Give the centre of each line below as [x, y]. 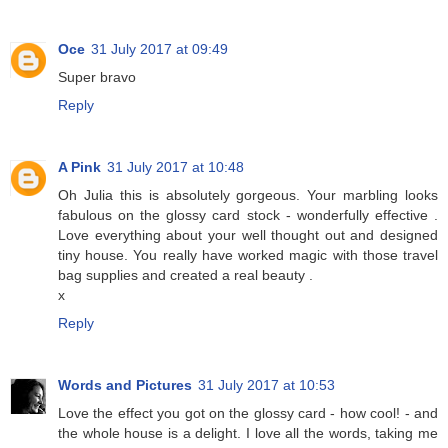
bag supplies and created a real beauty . [185, 275]
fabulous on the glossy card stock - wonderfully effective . [248, 215]
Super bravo [97, 77]
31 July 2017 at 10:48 [175, 167]
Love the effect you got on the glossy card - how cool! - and [248, 413]
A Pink [79, 167]
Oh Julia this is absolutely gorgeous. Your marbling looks [248, 195]
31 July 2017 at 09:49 [159, 49]
